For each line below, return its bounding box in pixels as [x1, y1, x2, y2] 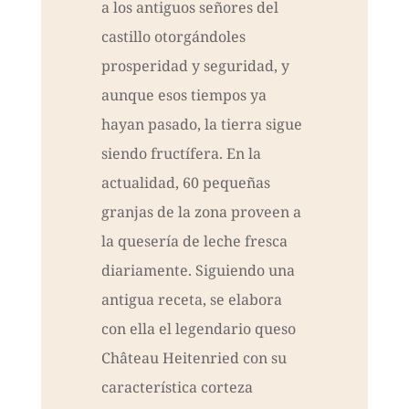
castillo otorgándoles [100, 26, 246, 47]
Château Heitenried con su [100, 348, 287, 369]
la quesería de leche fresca [100, 231, 288, 252]
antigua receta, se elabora [100, 289, 282, 310]
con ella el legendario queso [100, 319, 296, 340]
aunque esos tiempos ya [100, 85, 267, 106]
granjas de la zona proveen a [100, 202, 301, 223]
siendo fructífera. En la [100, 143, 261, 164]
